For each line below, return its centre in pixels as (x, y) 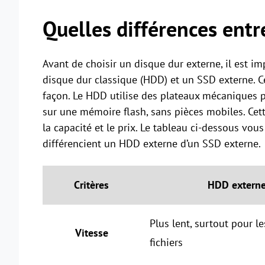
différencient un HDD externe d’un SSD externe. (152, 144)
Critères (91, 185)
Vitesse (91, 233)
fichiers (166, 243)
